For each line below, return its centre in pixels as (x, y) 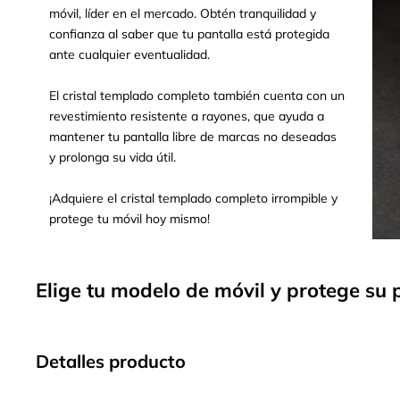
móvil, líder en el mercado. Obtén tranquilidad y (183, 14)
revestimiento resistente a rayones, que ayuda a (187, 117)
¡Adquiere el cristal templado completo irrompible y (193, 199)
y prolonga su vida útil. (112, 158)
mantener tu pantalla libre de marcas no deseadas (193, 137)
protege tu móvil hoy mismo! (129, 219)
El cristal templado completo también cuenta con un (197, 96)
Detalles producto (111, 361)
